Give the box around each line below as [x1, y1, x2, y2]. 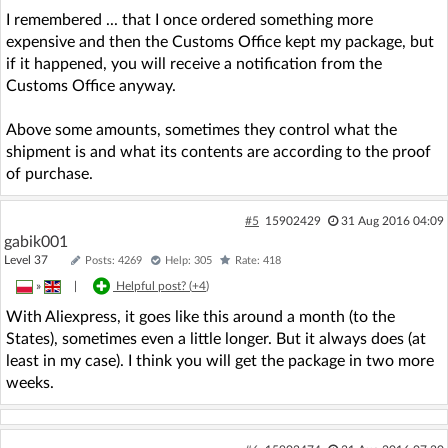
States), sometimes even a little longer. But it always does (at [6, 331, 426, 347]
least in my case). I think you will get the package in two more [6, 353, 434, 369]
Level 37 [4, 254, 66, 266]
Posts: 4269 [85, 255, 142, 266]
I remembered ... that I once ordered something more [6, 12, 373, 28]
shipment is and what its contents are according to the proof [6, 144, 431, 160]
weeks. [6, 375, 54, 391]
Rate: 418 [235, 255, 281, 266]
